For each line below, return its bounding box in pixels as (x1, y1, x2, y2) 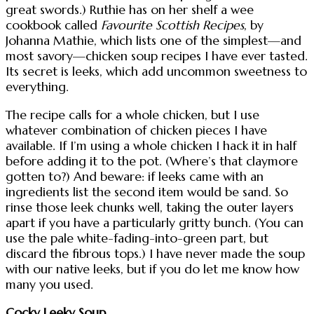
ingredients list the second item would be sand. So (6, 184, 288, 200)
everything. (6, 79, 69, 95)
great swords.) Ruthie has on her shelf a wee (6, 2, 254, 18)
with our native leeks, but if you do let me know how (6, 261, 299, 277)
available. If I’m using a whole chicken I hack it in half (6, 137, 296, 153)
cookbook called (6, 18, 101, 34)
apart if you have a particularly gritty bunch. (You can (6, 214, 303, 231)
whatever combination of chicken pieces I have (6, 122, 267, 138)
